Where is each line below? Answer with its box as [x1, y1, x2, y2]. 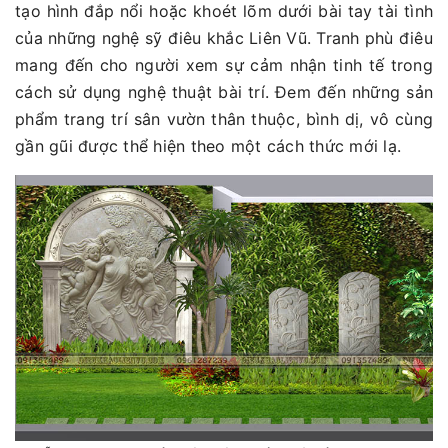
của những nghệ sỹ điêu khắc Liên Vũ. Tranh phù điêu [15, 28, 433, 49]
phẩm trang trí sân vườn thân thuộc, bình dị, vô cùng [15, 109, 433, 130]
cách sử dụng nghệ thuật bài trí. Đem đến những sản [15, 82, 433, 103]
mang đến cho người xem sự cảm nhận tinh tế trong [15, 55, 433, 76]
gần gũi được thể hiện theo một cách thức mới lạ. [15, 136, 401, 157]
